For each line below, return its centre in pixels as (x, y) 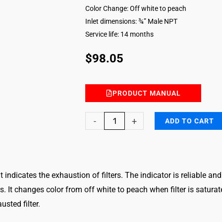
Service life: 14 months (119, 34)
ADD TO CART (190, 121)
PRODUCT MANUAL (147, 93)
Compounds (106, 176)
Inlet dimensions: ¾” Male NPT (131, 21)
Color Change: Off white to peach (136, 8)
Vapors (97, 191)
